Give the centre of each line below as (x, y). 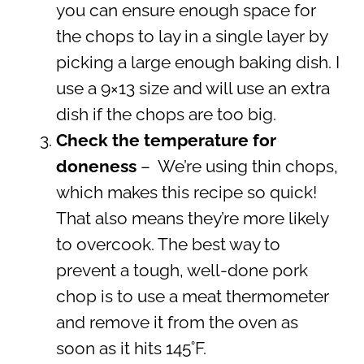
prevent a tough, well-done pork (182, 270)
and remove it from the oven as (177, 322)
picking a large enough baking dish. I (197, 62)
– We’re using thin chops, (237, 166)
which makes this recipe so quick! (186, 192)
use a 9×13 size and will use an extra (193, 88)
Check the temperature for (166, 140)
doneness (96, 166)
